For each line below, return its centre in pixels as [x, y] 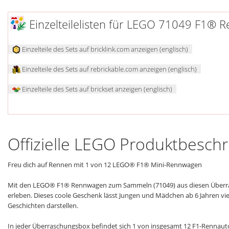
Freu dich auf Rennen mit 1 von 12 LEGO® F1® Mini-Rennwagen [105, 164]
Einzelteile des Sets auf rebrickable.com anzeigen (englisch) [109, 69]
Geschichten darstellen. [43, 205]
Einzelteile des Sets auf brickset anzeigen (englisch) [96, 89]
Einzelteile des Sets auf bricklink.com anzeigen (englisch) [104, 49]
